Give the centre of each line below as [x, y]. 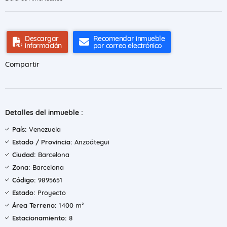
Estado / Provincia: [42, 142]
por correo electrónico [127, 46]
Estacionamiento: [40, 218]
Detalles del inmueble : [44, 112]
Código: [24, 180]
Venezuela [44, 129]
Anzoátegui [91, 142]
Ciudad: [24, 155]
